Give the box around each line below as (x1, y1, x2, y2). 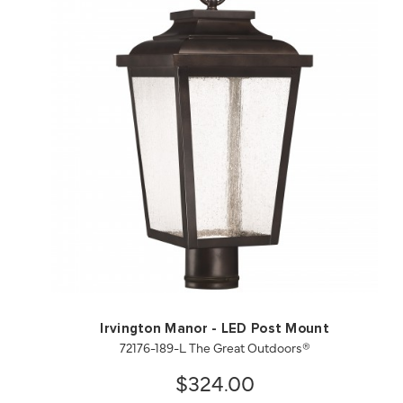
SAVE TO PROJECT (250, 249, 361, 264)
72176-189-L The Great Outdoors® (119, 338, 310, 357)
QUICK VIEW (86, 249, 162, 264)
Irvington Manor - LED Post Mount (100, 322, 329, 336)
